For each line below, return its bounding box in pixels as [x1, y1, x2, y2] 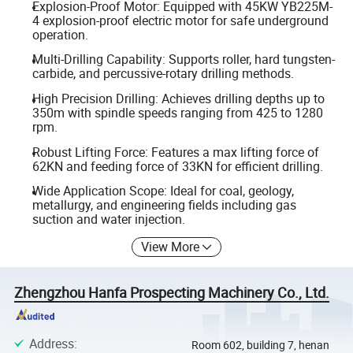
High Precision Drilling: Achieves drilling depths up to [32, 89, 325, 107]
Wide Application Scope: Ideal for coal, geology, [32, 182, 294, 200]
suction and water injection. [32, 210, 185, 229]
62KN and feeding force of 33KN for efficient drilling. [32, 157, 323, 175]
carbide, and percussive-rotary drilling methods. [32, 65, 294, 83]
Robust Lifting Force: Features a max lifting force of [32, 143, 319, 161]
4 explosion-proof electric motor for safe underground [32, 11, 329, 29]
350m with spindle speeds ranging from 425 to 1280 [32, 103, 323, 121]
